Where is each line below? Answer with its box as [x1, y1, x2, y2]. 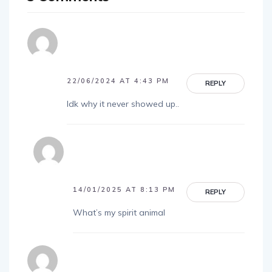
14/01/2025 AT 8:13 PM [73, 185, 175, 194]
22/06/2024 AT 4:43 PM [67, 76, 169, 85]
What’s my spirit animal [73, 206, 165, 218]
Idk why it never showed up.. [67, 98, 179, 109]
